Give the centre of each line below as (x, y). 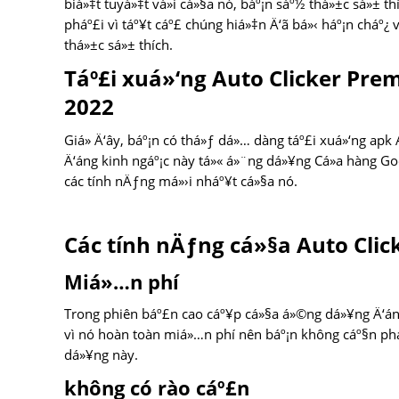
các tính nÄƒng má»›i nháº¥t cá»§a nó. (181, 181)
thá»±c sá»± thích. (118, 45)
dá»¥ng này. (101, 355)
